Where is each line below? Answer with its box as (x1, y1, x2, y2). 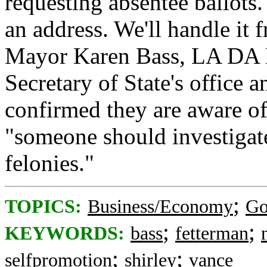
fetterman (175, 223, 249, 244)
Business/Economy (88, 196, 233, 217)
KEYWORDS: (5, 223, 125, 244)
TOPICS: (5, 196, 82, 217)
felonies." (5, 150, 94, 176)
